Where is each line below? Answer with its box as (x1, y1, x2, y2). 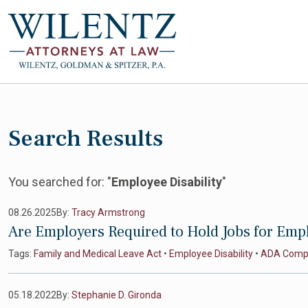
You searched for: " (8, 175, 111, 189)
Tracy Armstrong (71, 207, 145, 218)
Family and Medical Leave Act (34, 248, 162, 259)
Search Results (8, 123, 163, 153)
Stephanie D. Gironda (71, 289, 162, 300)
